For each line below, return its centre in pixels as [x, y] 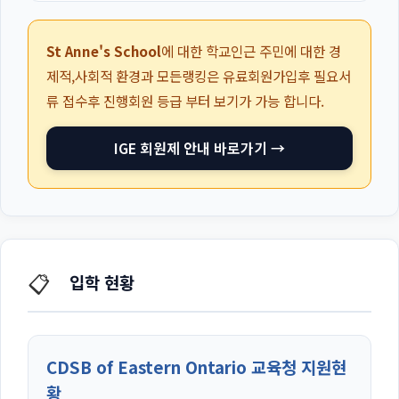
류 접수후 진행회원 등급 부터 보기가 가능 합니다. [185, 101]
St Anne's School [104, 51]
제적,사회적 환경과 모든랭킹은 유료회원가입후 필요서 [199, 76]
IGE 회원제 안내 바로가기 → [199, 148]
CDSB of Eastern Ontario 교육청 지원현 [196, 367]
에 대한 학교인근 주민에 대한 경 [251, 51]
